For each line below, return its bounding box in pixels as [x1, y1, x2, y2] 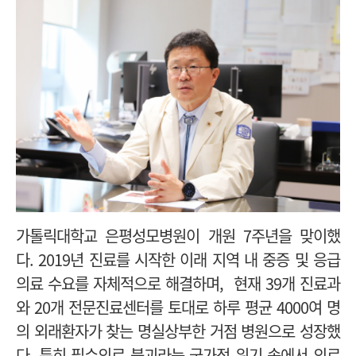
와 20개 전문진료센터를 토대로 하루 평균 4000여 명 [16, 295, 340, 319]
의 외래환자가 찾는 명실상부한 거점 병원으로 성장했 [16, 319, 340, 342]
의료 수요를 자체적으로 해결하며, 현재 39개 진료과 [16, 271, 340, 295]
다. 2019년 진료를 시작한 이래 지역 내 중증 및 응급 [16, 247, 340, 271]
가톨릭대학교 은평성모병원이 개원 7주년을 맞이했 [16, 223, 340, 247]
